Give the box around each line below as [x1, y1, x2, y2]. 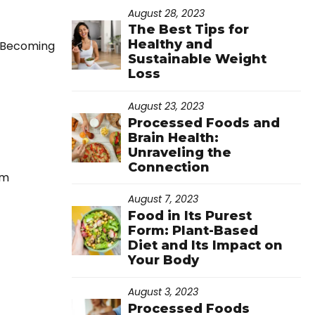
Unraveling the [128, 144, 231, 160]
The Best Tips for [128, 22, 249, 38]
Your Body [128, 252, 199, 268]
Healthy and [128, 37, 212, 53]
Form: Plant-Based [128, 222, 258, 238]
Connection [128, 159, 210, 175]
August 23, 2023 [128, 98, 204, 113]
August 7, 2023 [128, 192, 198, 207]
